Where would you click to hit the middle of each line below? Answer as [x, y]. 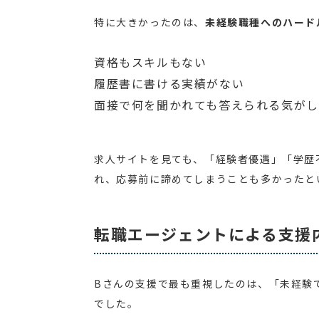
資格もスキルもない [151, 62]
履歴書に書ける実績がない [169, 84]
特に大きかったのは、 [150, 22]
